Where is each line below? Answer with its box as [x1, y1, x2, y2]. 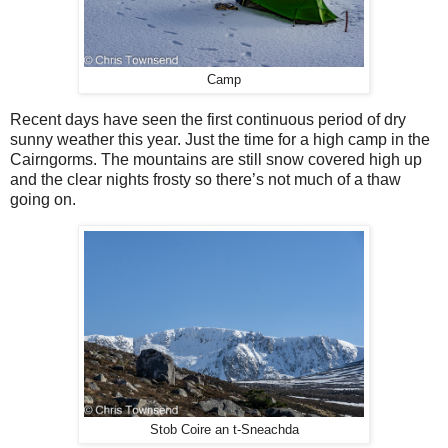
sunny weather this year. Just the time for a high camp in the [10, 130, 430, 148]
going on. [10, 190, 80, 208]
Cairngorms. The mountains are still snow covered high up [10, 150, 422, 168]
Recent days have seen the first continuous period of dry [10, 110, 406, 128]
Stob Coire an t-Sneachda [149, 423, 299, 438]
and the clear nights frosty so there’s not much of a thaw [10, 170, 401, 188]
